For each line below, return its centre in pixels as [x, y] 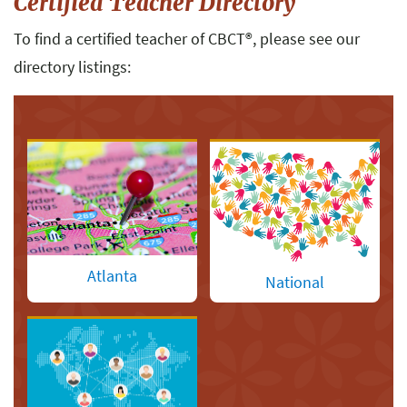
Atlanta [112, 275]
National [295, 282]
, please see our [306, 39]
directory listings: [72, 67]
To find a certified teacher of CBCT [129, 39]
